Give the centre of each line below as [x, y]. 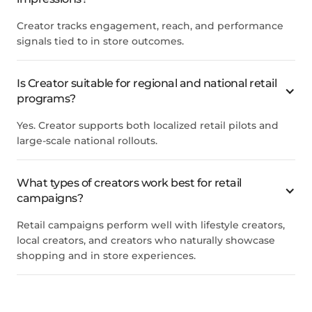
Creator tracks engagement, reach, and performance [150, 26]
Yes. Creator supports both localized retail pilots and [148, 126]
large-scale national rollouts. [87, 141]
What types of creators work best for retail [129, 183]
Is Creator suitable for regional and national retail [147, 84]
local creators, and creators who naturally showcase [146, 241]
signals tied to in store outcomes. [100, 41]
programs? [46, 99]
